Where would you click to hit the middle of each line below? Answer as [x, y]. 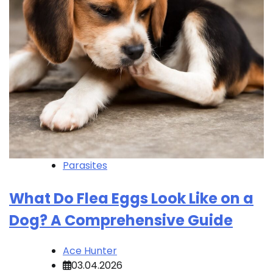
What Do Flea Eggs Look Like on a [131, 199]
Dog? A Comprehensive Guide [121, 221]
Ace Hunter [90, 251]
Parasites [85, 166]
